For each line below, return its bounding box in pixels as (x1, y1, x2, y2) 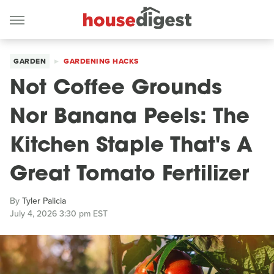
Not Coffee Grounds (10, 78, 222, 100)
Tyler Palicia (22, 194, 66, 207)
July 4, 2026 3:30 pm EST (10, 207, 108, 220)
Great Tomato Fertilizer (10, 165, 249, 186)
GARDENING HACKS (64, 56, 139, 67)
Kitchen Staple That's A (10, 136, 253, 157)
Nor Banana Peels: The (10, 107, 250, 128)
